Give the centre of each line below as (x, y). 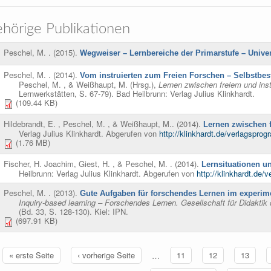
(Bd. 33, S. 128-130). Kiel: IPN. (73, 212)
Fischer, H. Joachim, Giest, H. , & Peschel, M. (87, 164)
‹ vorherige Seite (106, 255)
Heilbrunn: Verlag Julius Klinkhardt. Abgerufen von (108, 174)
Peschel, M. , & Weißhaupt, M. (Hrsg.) (86, 85)
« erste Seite (31, 255)
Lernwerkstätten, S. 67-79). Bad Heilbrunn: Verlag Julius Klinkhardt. (137, 94)
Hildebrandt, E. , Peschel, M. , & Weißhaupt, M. (88, 124)
